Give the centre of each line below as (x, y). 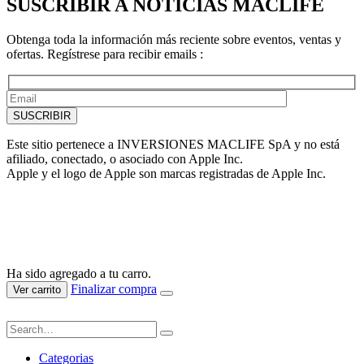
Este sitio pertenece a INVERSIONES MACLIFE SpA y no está (173, 145)
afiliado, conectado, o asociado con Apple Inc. (125, 159)
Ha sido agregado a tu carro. (79, 274)
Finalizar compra (114, 289)
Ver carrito (37, 290)
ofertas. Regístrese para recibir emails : (105, 54)
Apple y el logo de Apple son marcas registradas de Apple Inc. (166, 174)
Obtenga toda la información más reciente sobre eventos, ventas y (174, 39)
